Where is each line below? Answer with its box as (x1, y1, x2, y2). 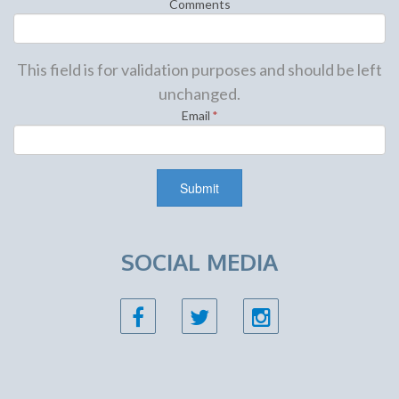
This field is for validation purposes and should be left (17, 60, 382, 80)
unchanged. (159, 84, 240, 104)
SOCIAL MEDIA (121, 246, 278, 276)
